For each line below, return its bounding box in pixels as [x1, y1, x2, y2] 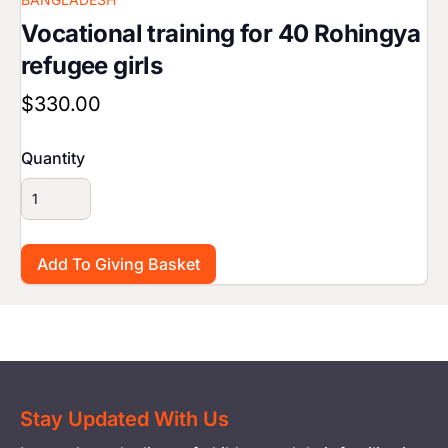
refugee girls [21, 50, 163, 80]
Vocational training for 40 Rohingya [21, 18, 420, 48]
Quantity [21, 147, 85, 168]
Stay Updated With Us [20, 407, 229, 432]
